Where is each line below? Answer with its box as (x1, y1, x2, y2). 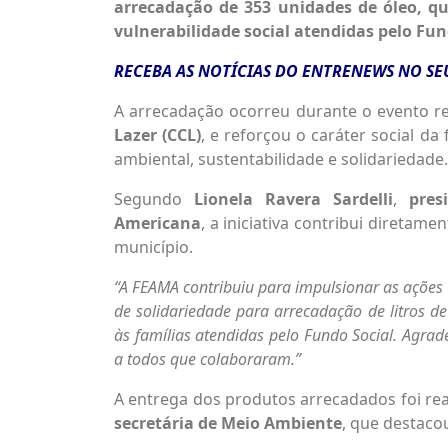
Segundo (114, 187, 194, 210)
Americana (114, 211, 201, 234)
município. (114, 235, 193, 258)
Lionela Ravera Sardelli (193, 187, 393, 210)
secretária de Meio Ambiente (114, 411, 342, 434)
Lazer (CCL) (114, 123, 202, 146)
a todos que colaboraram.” (114, 347, 301, 370)
